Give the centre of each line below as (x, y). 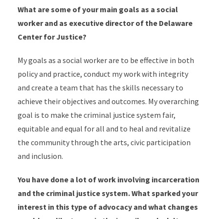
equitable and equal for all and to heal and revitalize (104, 129)
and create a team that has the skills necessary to (100, 88)
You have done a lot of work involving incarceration (108, 179)
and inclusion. (40, 156)
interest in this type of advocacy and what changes (108, 207)
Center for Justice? (52, 37)
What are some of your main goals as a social (98, 9)
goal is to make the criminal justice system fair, (96, 115)
